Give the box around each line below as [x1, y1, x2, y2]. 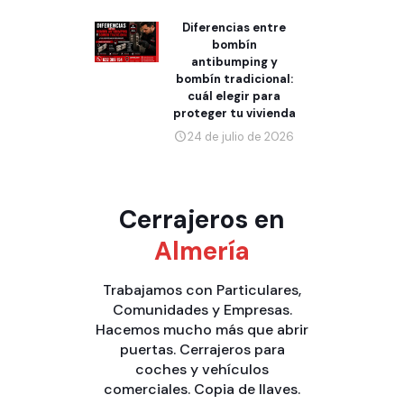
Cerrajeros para [179, 339, 285, 359]
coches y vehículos [135, 359, 269, 379]
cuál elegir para [188, 87, 281, 104]
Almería [154, 234, 250, 268]
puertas [119, 339, 173, 359]
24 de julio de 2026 [188, 128, 295, 144]
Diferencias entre [182, 19, 287, 35]
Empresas [223, 299, 289, 319]
